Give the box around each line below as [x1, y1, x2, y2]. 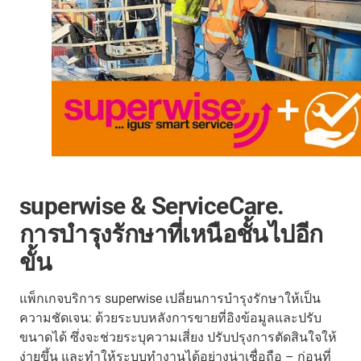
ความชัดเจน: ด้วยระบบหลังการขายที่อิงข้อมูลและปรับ [19, 309, 322, 326]
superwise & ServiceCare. [19, 191, 284, 220]
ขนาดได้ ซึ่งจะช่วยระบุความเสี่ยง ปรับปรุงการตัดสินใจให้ [19, 329, 337, 345]
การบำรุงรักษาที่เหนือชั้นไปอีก [19, 219, 323, 248]
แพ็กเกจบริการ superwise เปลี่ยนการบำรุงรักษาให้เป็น [19, 290, 321, 306]
